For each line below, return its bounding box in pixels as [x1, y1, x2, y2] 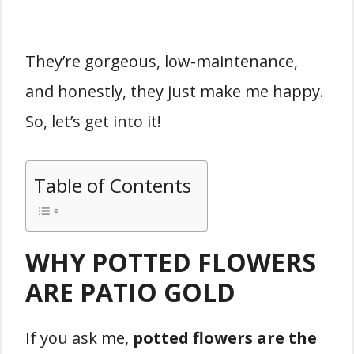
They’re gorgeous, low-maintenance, [25, 51, 298, 72]
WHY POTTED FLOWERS [25, 245, 316, 279]
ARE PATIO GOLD [25, 275, 235, 309]
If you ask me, [25, 327, 133, 348]
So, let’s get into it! [25, 111, 161, 132]
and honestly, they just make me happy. [25, 81, 324, 102]
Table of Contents [34, 171, 191, 198]
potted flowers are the [133, 327, 317, 348]
